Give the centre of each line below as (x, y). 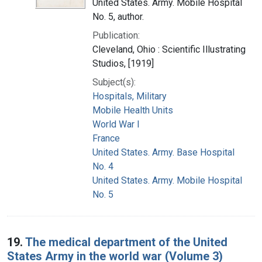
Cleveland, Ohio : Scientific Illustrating (169, 49)
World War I (116, 124)
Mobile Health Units (133, 110)
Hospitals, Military (130, 96)
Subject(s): (114, 82)
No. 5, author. (118, 16)
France (106, 138)
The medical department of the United (126, 242)
